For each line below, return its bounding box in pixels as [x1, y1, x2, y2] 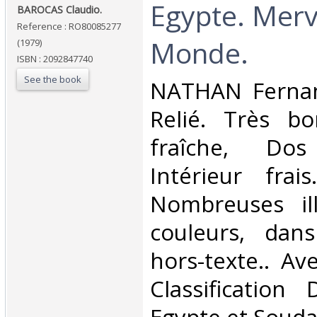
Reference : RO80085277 [17, 20, 121, 33]
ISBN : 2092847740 [17, 52, 93, 66]
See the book [24, 73, 81, 86]
